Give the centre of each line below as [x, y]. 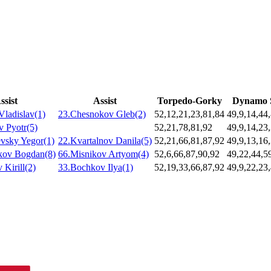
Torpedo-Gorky [189, 101]
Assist [105, 101]
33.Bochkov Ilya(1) [96, 168]
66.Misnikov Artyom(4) [103, 154]
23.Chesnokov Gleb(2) [102, 114]
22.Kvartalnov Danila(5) [105, 141]
